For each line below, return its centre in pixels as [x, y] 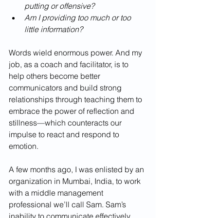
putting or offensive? [60, 6]
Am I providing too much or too [79, 18]
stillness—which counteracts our [66, 123]
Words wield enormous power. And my [76, 53]
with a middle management [57, 193]
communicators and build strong [66, 88]
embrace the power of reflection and [73, 111]
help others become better [55, 76]
